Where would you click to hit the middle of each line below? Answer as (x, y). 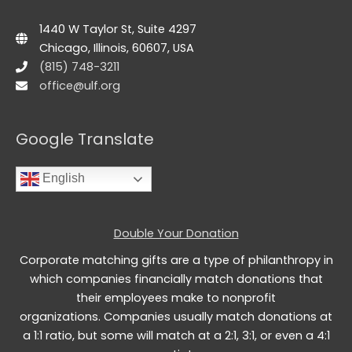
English (62, 178)
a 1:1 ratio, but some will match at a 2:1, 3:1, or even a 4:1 (176, 335)
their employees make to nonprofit (176, 297)
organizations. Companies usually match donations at (176, 316)
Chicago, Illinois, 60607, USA (117, 48)
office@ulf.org (80, 86)
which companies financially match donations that (176, 279)
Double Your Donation (176, 233)
